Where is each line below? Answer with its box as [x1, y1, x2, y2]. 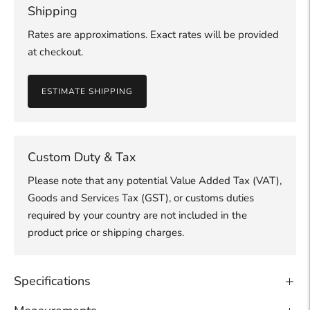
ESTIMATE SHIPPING [42, 85, 133, 97]
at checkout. [28, 45, 83, 60]
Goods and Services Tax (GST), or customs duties [28, 191, 254, 206]
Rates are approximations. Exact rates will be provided [28, 28, 279, 42]
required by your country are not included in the [28, 208, 247, 223]
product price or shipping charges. [28, 226, 184, 240]
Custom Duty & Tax [28, 149, 136, 166]
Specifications [14, 273, 91, 290]
